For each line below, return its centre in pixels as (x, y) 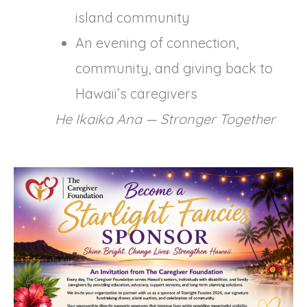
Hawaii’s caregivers (136, 94)
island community (133, 18)
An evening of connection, (157, 43)
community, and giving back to (174, 69)
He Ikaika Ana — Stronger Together (165, 119)
